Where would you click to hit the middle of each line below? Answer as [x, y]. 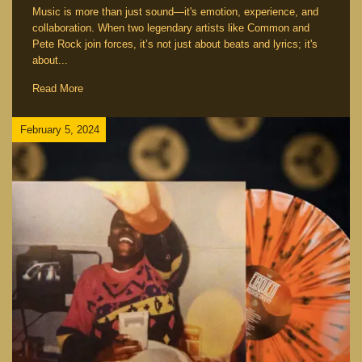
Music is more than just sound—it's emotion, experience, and [175, 12]
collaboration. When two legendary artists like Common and [171, 28]
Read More [58, 89]
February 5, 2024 [60, 129]
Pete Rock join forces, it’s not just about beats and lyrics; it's [175, 44]
